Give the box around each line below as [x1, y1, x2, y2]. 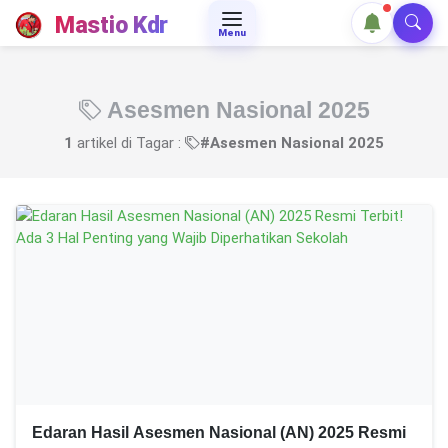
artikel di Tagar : [73, 134, 185, 152]
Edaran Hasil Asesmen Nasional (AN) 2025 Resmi [32, 423, 406, 441]
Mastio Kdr [55, 10, 168, 39]
